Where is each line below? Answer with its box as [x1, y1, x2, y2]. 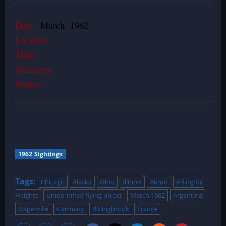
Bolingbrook [92, 204, 129, 213]
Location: [15, 33, 50, 46]
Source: [15, 77, 43, 90]
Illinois [123, 177, 142, 186]
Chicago [41, 177, 65, 186]
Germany [56, 204, 84, 213]
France [137, 204, 157, 213]
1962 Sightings [18, 150, 63, 158]
